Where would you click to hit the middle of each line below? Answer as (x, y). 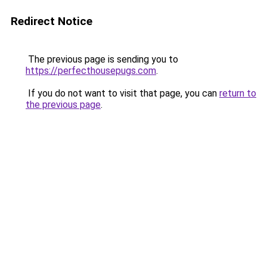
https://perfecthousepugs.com (91, 71)
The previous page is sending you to (102, 59)
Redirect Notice (52, 21)
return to (238, 93)
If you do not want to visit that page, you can (122, 93)
